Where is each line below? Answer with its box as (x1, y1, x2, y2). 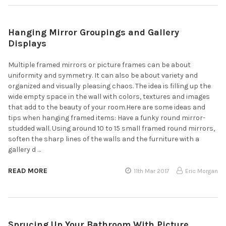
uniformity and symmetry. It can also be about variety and (8, 71, 198, 80)
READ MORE (8, 166, 47, 175)
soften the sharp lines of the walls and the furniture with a (8, 134, 199, 143)
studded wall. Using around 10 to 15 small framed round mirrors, (8, 124, 215, 133)
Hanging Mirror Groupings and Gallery (8, 26, 179, 38)
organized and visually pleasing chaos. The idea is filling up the (8, 81, 211, 90)
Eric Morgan (185, 167, 218, 175)
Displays (8, 37, 46, 49)
